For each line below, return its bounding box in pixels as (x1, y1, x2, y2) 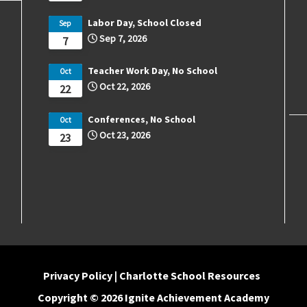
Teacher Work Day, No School (87, 64, 217, 77)
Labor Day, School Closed (87, 16, 201, 29)
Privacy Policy (42, 268, 112, 282)
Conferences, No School (87, 112, 195, 125)
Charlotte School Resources (119, 268, 260, 282)
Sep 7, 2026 (99, 32, 147, 45)
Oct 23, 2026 (99, 128, 150, 141)
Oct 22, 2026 (99, 80, 150, 93)
